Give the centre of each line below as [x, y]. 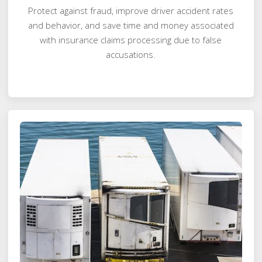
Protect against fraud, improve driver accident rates [131, 10]
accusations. [131, 54]
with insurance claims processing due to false [131, 39]
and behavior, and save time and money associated [131, 25]
